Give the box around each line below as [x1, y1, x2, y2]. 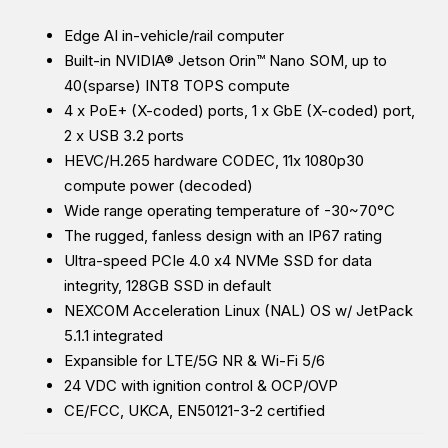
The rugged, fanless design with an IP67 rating [64, 226, 382, 246]
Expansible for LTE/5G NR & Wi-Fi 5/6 [64, 351, 325, 371]
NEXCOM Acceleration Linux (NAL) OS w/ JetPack [64, 301, 413, 321]
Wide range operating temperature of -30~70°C [64, 201, 395, 221]
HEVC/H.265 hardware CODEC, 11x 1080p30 [64, 151, 364, 171]
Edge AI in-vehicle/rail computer [64, 26, 284, 46]
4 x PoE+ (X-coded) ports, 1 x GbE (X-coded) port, [64, 101, 415, 121]
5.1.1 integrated [64, 326, 163, 346]
